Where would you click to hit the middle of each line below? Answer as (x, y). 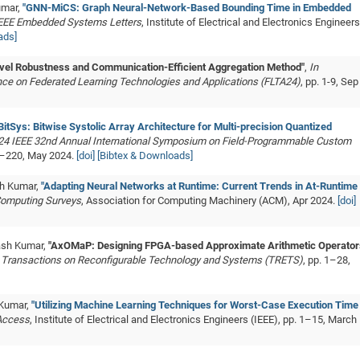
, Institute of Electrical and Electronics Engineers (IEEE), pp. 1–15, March (193, 319)
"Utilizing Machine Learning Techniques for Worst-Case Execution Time (195, 305)
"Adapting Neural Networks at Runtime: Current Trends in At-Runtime (199, 186)
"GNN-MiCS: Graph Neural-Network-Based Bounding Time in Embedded (187, 8)
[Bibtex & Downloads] (145, 155)
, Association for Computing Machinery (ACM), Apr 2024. (209, 200)
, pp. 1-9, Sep (329, 82)
